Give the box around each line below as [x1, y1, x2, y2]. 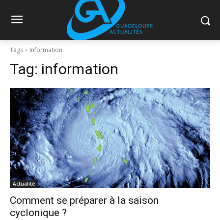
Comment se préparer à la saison [10, 194, 159, 206]
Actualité [13, 180, 35, 187]
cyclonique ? [10, 207, 67, 219]
